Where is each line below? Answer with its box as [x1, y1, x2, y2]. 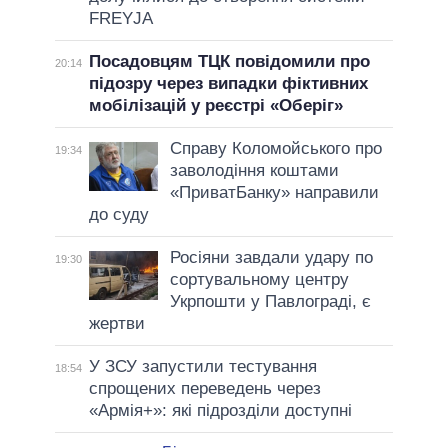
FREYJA [88, 9, 153, 29]
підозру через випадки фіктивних [88, 74, 368, 94]
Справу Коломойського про [169, 139, 382, 159]
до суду [88, 205, 149, 225]
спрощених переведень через [88, 379, 321, 399]
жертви [88, 314, 145, 334]
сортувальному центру [169, 270, 349, 290]
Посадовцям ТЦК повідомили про [88, 52, 370, 72]
